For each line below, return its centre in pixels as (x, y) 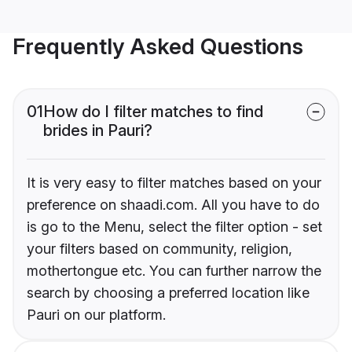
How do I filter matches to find (153, 112)
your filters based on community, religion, (159, 249)
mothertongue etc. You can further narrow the (174, 271)
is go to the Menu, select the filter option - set (174, 227)
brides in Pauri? (98, 131)
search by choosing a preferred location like (168, 293)
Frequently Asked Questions (158, 47)
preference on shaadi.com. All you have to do (173, 205)
